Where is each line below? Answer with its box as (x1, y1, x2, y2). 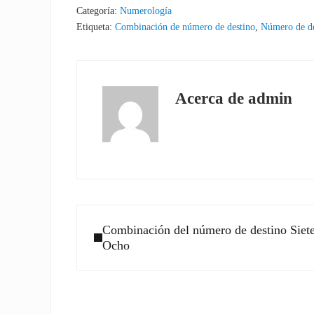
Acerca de (175, 89, 249, 107)
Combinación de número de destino (115, 20, 256, 32)
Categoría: (76, 4, 121, 16)
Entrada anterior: (76, 206, 162, 221)
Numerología (120, 4, 172, 16)
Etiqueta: (76, 20, 116, 32)
